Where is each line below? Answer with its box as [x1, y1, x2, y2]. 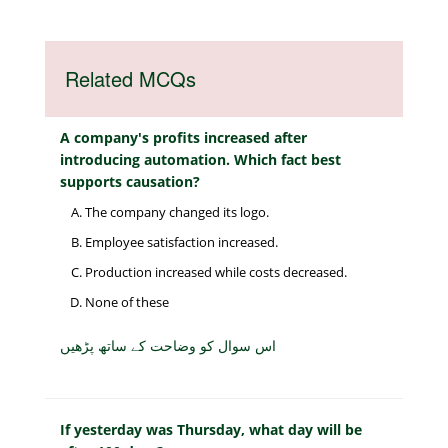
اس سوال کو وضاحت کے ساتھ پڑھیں [60, 335, 276, 356]
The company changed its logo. [85, 203, 269, 222]
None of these [85, 293, 169, 312]
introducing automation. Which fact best [60, 150, 341, 170]
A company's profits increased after [60, 128, 307, 148]
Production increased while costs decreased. [85, 263, 347, 282]
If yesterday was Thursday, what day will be [60, 420, 362, 440]
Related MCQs [65, 64, 196, 94]
